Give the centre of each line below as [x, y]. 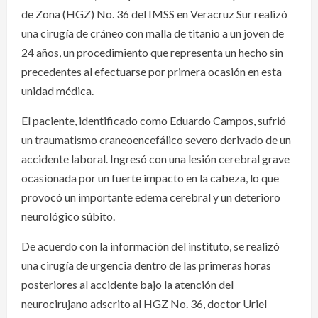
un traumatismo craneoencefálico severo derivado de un [156, 139]
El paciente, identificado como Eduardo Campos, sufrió [154, 120]
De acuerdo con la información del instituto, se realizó [150, 246]
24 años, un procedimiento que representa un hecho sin [152, 52]
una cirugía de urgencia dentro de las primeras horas [146, 265]
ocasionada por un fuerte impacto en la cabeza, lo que [150, 177]
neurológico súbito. [68, 216]
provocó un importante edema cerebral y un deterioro [151, 197]
